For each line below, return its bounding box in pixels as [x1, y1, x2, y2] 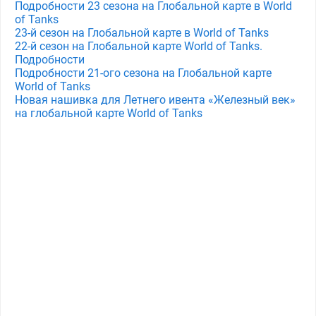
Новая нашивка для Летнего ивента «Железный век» [15, 93, 296, 107]
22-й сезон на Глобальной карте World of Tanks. [15, 39, 262, 53]
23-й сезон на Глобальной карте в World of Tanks [15, 26, 269, 39]
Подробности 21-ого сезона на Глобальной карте [15, 66, 272, 80]
